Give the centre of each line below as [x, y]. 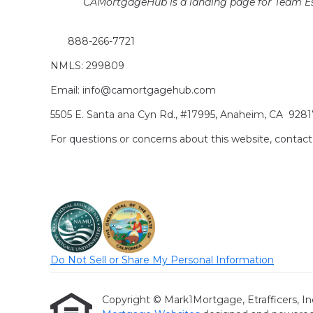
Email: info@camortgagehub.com [133, 90]
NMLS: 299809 [87, 66]
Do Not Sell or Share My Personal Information [162, 260]
